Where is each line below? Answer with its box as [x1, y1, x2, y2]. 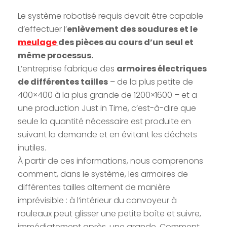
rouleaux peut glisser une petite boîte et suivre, [18, 207, 201, 219]
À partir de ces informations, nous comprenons [18, 155, 203, 167]
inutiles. [18, 141, 46, 154]
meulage [18, 36, 58, 48]
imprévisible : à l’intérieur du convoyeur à [18, 194, 177, 206]
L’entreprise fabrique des [18, 62, 117, 74]
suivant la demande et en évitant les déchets [18, 128, 197, 140]
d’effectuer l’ [18, 23, 67, 35]
